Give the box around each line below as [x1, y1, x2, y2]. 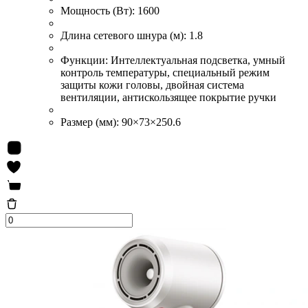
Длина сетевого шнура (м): [60, 29, 189, 41]
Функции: [60, 54, 111, 66]
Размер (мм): [60, 115, 122, 128]
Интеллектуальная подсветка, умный [111, 54, 285, 66]
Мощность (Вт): [60, 4, 137, 16]
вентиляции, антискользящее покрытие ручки [60, 91, 276, 103]
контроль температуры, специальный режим [60, 66, 269, 78]
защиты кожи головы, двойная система [60, 78, 244, 91]
